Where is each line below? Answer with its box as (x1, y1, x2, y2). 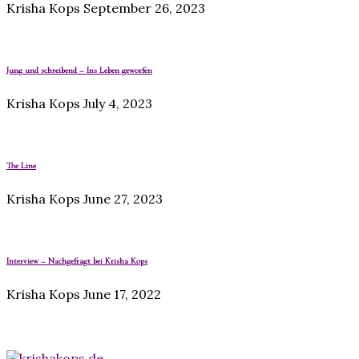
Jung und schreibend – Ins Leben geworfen (6, 65, 152, 76)
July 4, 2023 (83, 95, 152, 112)
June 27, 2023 (83, 191, 163, 208)
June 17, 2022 (83, 286, 161, 303)
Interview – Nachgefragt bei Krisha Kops (6, 256, 147, 267)
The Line (6, 160, 36, 171)
